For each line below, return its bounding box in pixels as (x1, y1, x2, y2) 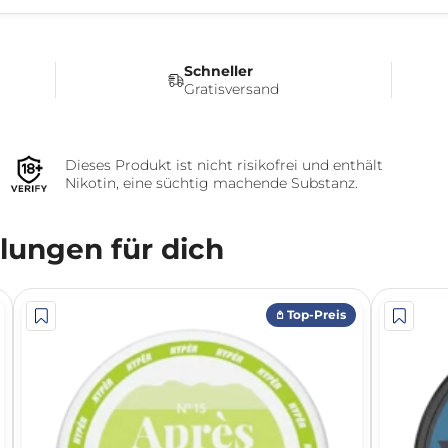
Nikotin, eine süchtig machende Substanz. (64, 173, 358, 192)
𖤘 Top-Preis (276, 306, 346, 322)
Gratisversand (183, 79, 279, 98)
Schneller (183, 61, 253, 80)
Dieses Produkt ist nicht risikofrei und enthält (64, 155, 383, 174)
